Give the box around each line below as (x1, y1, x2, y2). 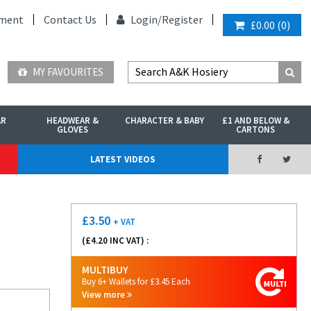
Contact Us (44, 12, 96, 26)
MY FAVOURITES (31, 65, 103, 78)
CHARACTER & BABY (124, 115, 204, 126)
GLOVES (57, 124, 89, 135)
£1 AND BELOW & (221, 115, 289, 126)
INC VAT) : (108, 235, 149, 246)
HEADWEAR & (47, 115, 99, 126)
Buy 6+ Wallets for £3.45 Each (82, 276, 190, 287)
